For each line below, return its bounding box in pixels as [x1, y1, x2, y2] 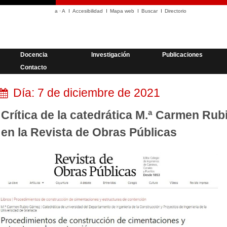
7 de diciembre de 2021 [37, 86, 160, 99]
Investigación [91, 51, 130, 58]
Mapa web [110, 8, 134, 14]
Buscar [141, 8, 158, 14]
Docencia [20, 51, 48, 58]
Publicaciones [162, 51, 203, 58]
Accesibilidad [72, 8, 103, 14]
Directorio [165, 8, 186, 14]
